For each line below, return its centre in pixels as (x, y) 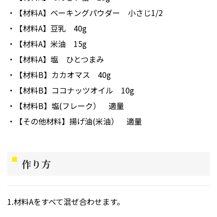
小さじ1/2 (145, 13)
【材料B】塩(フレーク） (58, 106)
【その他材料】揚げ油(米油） (67, 121)
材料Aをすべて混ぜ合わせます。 (69, 201)
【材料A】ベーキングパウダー (68, 13)
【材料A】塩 (37, 59)
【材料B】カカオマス (53, 75)
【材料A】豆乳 (40, 28)
